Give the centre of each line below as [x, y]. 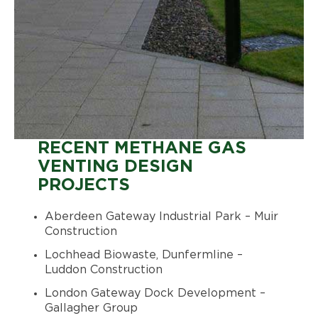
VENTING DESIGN [115, 167]
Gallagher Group [91, 308]
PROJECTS [83, 186]
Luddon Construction [103, 270]
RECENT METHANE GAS [142, 149]
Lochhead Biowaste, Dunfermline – [143, 255]
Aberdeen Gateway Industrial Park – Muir [161, 217]
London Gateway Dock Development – [155, 294]
